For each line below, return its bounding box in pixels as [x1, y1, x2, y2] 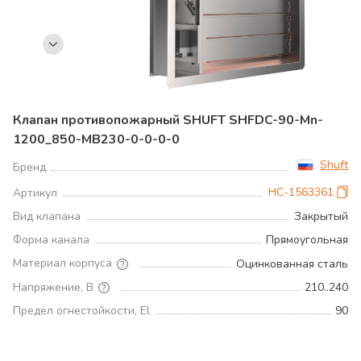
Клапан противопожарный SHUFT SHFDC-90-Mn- [13, 111, 323, 129]
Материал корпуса [13, 255, 112, 271]
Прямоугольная [266, 232, 348, 247]
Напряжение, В [13, 279, 93, 295]
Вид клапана [13, 209, 81, 224]
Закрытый [294, 209, 348, 224]
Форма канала [13, 232, 89, 247]
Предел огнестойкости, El [13, 303, 150, 319]
